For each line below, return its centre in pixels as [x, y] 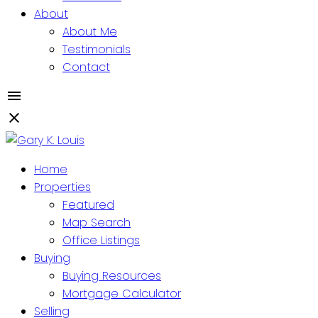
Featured [88, 205]
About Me [90, 32]
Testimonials [97, 49]
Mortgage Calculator [122, 294]
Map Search [97, 223]
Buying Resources [112, 276]
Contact [86, 67]
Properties [62, 187]
